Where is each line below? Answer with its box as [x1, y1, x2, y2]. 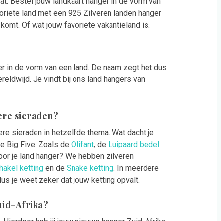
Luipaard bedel [108, 140, 159, 149]
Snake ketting [67, 163, 113, 173]
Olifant [71, 140, 94, 149]
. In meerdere [113, 163, 159, 173]
